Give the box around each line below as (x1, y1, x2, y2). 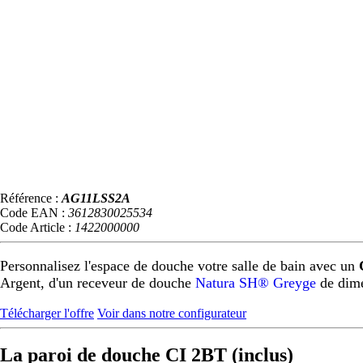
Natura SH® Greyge (195, 274, 316, 291)
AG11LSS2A (62, 191, 130, 206)
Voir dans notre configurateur (97, 305, 246, 320)
